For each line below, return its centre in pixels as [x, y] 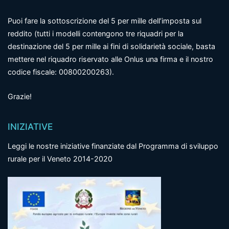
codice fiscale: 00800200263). [61, 72]
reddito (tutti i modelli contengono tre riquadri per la [96, 33]
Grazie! [20, 96]
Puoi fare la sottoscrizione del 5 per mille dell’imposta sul [105, 20]
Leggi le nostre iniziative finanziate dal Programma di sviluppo [113, 146]
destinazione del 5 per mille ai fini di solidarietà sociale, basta [111, 46]
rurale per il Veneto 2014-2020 [60, 159]
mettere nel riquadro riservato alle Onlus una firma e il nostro [110, 59]
